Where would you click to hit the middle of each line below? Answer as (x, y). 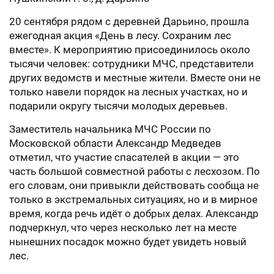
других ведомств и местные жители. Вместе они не (135, 78)
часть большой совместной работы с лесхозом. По (135, 171)
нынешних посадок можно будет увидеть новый (128, 242)
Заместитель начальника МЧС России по (110, 129)
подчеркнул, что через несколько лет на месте (123, 228)
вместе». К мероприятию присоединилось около (130, 50)
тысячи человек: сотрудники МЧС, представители (131, 64)
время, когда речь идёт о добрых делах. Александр (134, 213)
